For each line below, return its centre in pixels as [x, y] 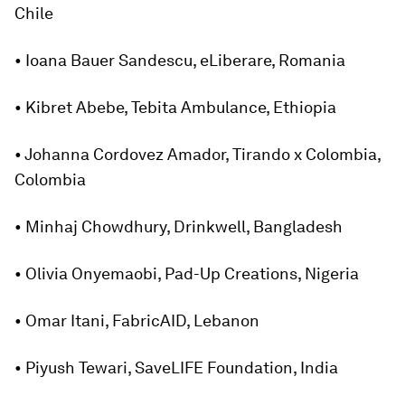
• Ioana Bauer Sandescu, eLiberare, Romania [180, 60]
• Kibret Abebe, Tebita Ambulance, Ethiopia [175, 107]
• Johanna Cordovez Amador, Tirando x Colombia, [198, 154]
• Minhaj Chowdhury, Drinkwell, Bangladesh [179, 226]
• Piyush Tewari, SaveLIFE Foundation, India [176, 367]
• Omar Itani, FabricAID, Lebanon [137, 320]
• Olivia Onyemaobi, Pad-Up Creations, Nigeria [187, 273]
